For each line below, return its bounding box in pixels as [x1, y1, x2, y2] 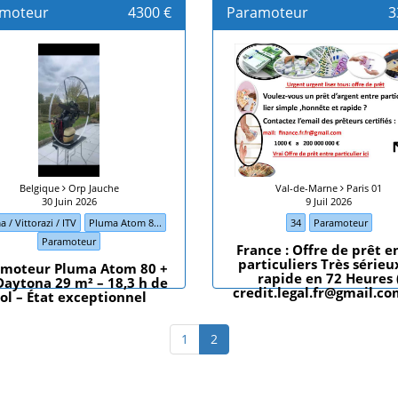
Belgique [19, 181, 62, 195]
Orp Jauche [65, 181, 119, 195]
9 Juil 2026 [306, 195, 353, 208]
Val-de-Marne [275, 181, 341, 195]
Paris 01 [344, 181, 383, 195]
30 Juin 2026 [41, 195, 97, 208]
